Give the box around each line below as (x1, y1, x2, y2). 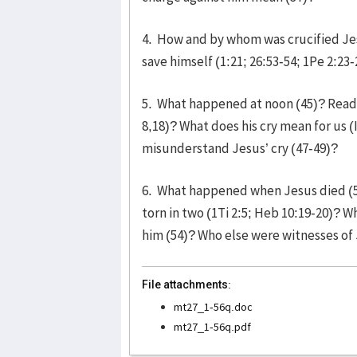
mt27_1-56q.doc (174, 299, 253, 314)
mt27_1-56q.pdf (174, 319, 251, 334)
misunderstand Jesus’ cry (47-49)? (142, 139, 338, 157)
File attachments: (142, 277, 231, 291)
